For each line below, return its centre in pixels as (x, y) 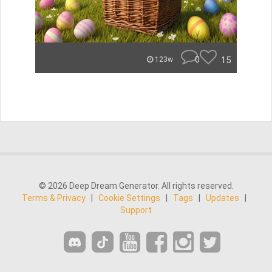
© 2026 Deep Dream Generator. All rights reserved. (136, 186)
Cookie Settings (129, 198)
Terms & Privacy (54, 198)
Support (136, 210)
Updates (223, 198)
